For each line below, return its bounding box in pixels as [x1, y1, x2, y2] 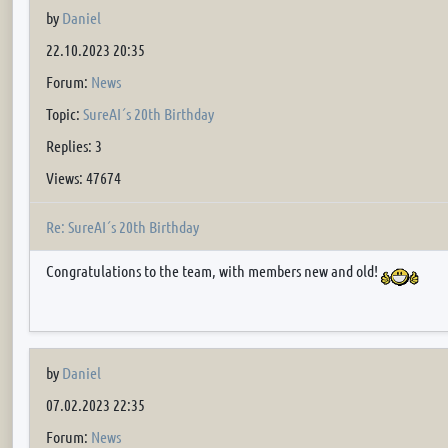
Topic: [46, 104, 83, 123]
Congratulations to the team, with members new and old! [46, 261, 381, 280]
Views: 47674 [46, 168, 121, 187]
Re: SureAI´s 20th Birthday [46, 216, 199, 236]
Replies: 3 [46, 136, 102, 155]
